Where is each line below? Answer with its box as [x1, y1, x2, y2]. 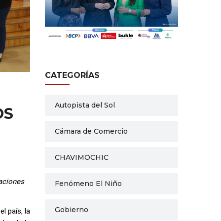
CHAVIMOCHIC [55, 152, 109, 162]
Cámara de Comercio [55, 126, 128, 136]
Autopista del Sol [55, 100, 115, 110]
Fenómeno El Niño [55, 179, 122, 188]
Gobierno [55, 205, 88, 214]
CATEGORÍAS [45, 70, 100, 80]
